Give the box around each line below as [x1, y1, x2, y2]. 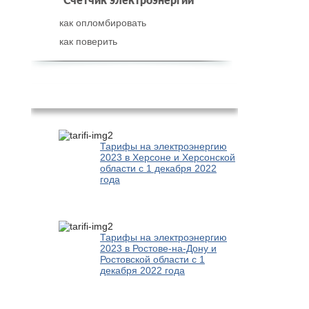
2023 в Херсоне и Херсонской [100, 152, 235, 163]
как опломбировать [59, 17, 146, 28]
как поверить [59, 36, 117, 47]
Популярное [93, 88, 176, 103]
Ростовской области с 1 [100, 253, 205, 265]
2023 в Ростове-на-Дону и [100, 242, 217, 254]
